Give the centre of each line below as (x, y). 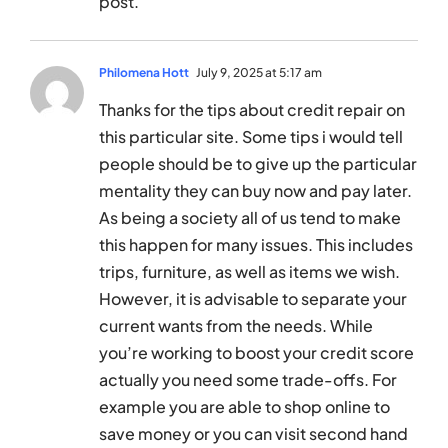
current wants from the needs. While (236, 326)
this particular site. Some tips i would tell (251, 137)
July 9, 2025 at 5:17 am (258, 73)
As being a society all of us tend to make (250, 218)
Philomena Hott (144, 73)
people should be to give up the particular (258, 164)
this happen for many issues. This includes (256, 245)
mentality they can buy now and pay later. (255, 191)
